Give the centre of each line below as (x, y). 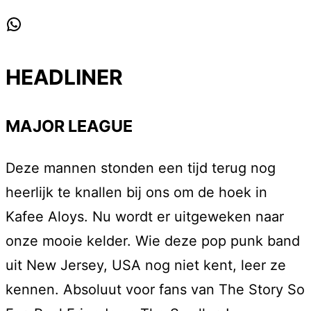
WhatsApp (63, 26)
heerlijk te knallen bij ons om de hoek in (136, 193)
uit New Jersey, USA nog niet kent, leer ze (146, 266)
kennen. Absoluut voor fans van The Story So (155, 290)
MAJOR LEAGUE (69, 126)
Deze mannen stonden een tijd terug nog (141, 168)
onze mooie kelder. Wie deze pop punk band (153, 241)
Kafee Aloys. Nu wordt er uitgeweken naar (145, 217)
